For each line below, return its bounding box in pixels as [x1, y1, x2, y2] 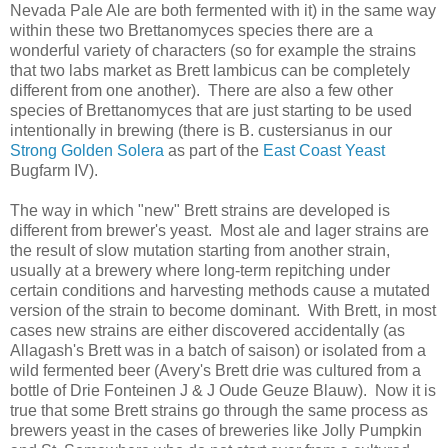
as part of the [164, 141, 263, 159]
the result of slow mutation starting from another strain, [10, 241, 390, 259]
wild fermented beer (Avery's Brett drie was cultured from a [10, 361, 421, 379]
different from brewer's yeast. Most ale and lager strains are [10, 221, 429, 239]
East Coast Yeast [263, 141, 385, 159]
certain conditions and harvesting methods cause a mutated [10, 281, 430, 299]
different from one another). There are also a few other [10, 81, 393, 99]
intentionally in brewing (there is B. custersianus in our [10, 121, 392, 139]
